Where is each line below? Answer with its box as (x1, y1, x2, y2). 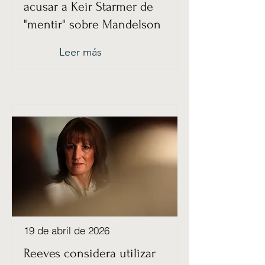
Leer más (59, 46, 102, 59)
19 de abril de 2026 (24, 224, 109, 237)
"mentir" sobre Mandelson (24, 17, 161, 31)
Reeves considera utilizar (24, 246, 156, 260)
